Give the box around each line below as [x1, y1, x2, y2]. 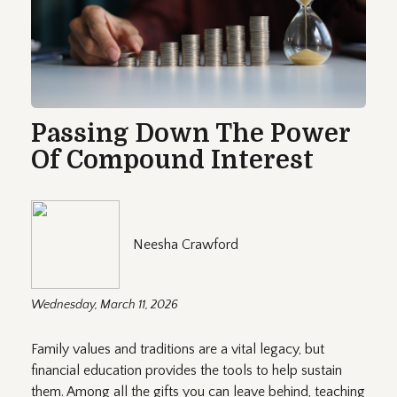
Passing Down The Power [31, 119, 350, 148]
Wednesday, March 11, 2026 [31, 297, 178, 312]
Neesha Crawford [133, 236, 238, 253]
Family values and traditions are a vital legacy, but [31, 340, 324, 357]
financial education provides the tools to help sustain [31, 362, 342, 378]
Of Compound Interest [31, 145, 314, 175]
